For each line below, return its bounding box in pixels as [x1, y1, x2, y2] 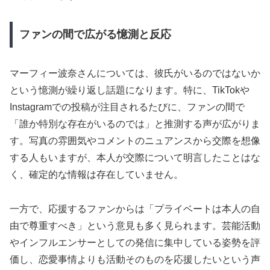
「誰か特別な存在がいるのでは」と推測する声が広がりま [10, 119, 260, 130]
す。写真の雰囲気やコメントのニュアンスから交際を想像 [10, 136, 260, 146]
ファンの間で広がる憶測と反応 [19, 28, 171, 41]
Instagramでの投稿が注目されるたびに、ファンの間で [10, 102, 245, 113]
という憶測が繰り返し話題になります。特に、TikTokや [10, 85, 250, 96]
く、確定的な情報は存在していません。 [10, 169, 183, 180]
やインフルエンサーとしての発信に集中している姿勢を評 [10, 237, 260, 248]
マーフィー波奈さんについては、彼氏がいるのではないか [10, 68, 260, 79]
